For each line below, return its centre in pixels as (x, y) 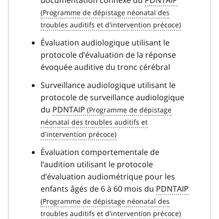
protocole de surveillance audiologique (112, 97)
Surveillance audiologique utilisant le (108, 85)
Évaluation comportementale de (100, 152)
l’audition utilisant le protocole (97, 164)
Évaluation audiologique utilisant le (105, 42)
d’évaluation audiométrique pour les (108, 176)
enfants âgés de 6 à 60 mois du (98, 188)
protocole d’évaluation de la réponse (108, 55)
